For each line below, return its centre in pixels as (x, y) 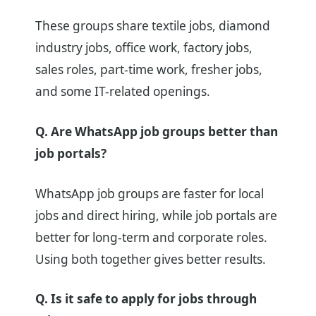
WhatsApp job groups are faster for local (150, 193)
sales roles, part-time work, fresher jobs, (149, 69)
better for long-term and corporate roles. (151, 237)
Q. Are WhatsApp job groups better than (157, 131)
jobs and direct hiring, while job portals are (156, 215)
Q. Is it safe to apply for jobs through (146, 299)
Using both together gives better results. (151, 259)
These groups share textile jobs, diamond (153, 25)
